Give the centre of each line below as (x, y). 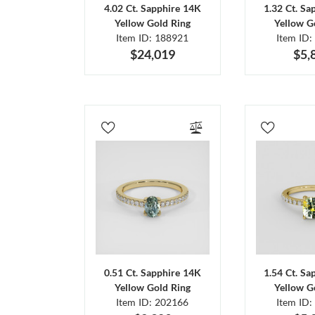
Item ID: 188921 (153, 38)
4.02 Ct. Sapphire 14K (152, 8)
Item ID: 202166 (153, 302)
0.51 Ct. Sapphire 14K (152, 272)
